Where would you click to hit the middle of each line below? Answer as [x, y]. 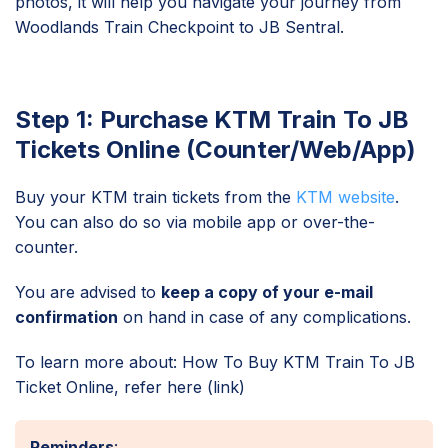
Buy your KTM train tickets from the [155, 196]
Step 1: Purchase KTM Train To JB [212, 119]
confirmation [66, 316]
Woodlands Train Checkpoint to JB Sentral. [179, 26]
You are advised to [88, 291]
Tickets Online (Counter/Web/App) [215, 149]
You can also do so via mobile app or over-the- [195, 221]
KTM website [345, 196]
